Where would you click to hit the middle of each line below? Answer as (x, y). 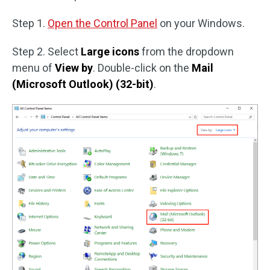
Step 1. (30, 24)
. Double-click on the (142, 68)
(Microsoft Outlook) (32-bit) (83, 84)
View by (74, 68)
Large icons (110, 52)
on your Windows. (201, 24)
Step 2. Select (46, 52)
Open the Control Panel (102, 24)
